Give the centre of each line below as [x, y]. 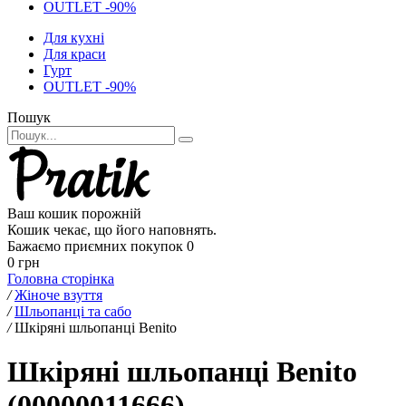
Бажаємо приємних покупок [95, 246]
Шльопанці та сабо [73, 311]
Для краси [75, 54]
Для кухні [74, 38]
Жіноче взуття [58, 295]
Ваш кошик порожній [74, 213]
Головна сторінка [61, 279]
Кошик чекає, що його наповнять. [112, 230]
